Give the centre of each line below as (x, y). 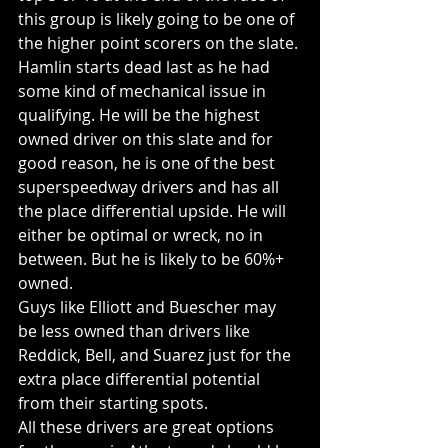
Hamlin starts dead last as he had (146, 67)
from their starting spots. (115, 403)
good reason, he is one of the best (148, 163)
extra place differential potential (141, 379)
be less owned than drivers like (136, 331)
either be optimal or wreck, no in (142, 235)
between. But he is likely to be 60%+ (153, 259)
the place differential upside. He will (154, 211)
